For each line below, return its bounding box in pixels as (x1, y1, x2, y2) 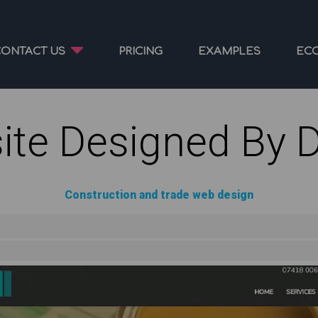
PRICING (119, 45, 163, 57)
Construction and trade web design (65, 188, 253, 202)
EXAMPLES (198, 45, 261, 57)
